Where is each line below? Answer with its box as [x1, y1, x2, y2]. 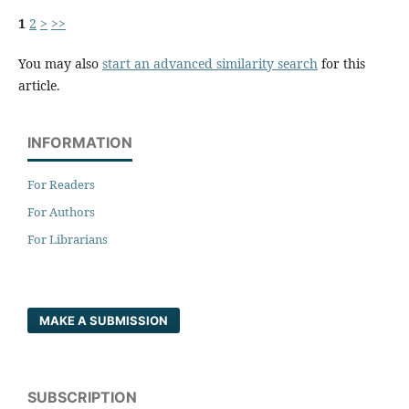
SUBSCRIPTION [27, 388, 137, 407]
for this [317, 55, 365, 73]
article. [17, 77, 60, 95]
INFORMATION [27, 133, 132, 152]
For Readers [27, 176, 95, 194]
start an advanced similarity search [101, 55, 318, 73]
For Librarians [27, 231, 108, 248]
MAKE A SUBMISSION [39, 313, 169, 329]
